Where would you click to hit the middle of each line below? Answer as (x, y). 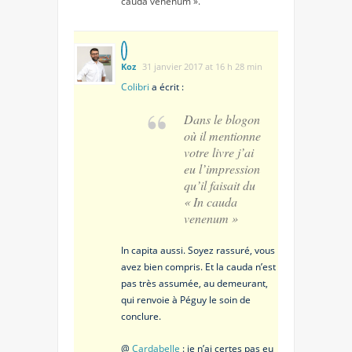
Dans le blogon (222, 119)
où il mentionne (222, 136)
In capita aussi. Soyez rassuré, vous (198, 251)
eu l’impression (222, 169)
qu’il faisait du (220, 185)
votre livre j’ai (219, 152)
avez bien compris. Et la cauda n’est (198, 267)
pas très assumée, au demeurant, (194, 284)
